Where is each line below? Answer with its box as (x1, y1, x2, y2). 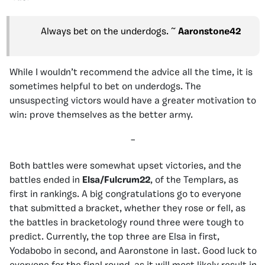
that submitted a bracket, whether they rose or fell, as (9, 204, 245, 214)
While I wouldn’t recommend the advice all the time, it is (9, 68, 253, 78)
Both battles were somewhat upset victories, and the (9, 161, 241, 172)
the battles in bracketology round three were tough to (9, 218, 244, 228)
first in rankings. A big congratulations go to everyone (9, 190, 241, 200)
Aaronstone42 (177, 27, 241, 37)
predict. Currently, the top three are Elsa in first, (9, 232, 219, 243)
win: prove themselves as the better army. (9, 111, 193, 121)
